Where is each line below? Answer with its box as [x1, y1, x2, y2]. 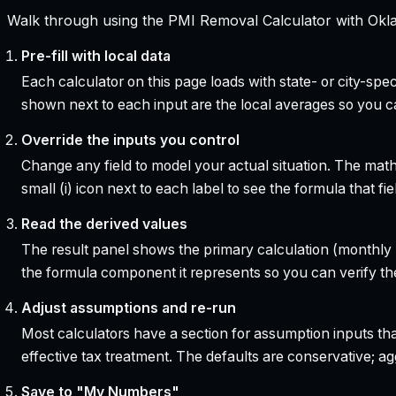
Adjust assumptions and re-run [20, 300, 236, 317]
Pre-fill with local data [20, 48, 171, 65]
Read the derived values [20, 216, 187, 233]
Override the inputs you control [20, 132, 240, 149]
